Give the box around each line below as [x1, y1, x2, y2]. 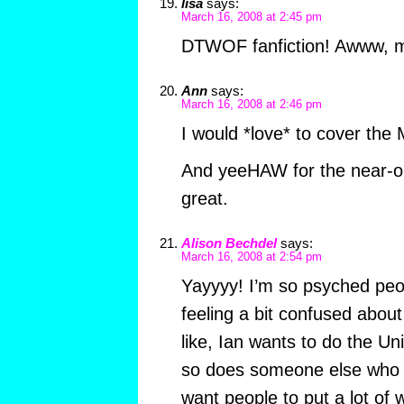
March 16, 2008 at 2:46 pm [180, 97, 322, 111]
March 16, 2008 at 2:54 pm [180, 250, 322, 263]
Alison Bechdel [180, 234, 277, 251]
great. [180, 188, 228, 208]
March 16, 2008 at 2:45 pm [180, 10, 322, 23]
